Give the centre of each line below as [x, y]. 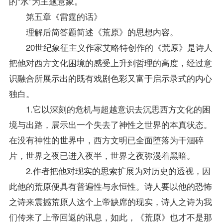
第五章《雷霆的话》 [55, 16]
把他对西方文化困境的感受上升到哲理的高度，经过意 [110, 62]
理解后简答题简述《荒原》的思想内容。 [93, 31]
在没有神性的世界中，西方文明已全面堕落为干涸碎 [106, 139]
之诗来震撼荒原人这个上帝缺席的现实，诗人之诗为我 [110, 201]
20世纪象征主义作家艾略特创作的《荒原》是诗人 [111, 47]
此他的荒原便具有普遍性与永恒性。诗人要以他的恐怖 [110, 186]
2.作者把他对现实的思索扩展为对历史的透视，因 [110, 170]
